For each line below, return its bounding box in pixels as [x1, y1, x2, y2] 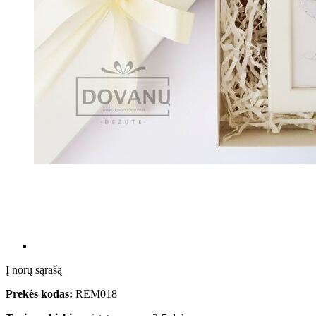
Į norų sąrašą [6, 264, 62, 276]
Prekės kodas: [6, 288, 73, 300]
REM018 [75, 288, 117, 300]
